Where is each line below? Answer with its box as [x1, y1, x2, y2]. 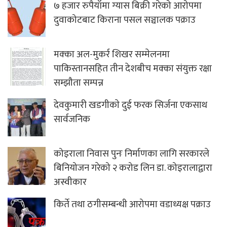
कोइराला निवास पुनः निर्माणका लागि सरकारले [54, 146, 209, 162]
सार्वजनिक [54, 111, 92, 128]
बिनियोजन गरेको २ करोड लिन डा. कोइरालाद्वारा [54, 160, 212, 176]
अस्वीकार [54, 174, 87, 191]
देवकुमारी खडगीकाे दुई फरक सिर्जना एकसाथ [54, 97, 207, 113]
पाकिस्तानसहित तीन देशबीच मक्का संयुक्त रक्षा [54, 61, 212, 77]
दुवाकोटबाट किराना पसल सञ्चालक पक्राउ [54, 12, 196, 28]
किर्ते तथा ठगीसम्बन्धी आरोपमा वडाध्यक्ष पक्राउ [54, 197, 211, 213]
